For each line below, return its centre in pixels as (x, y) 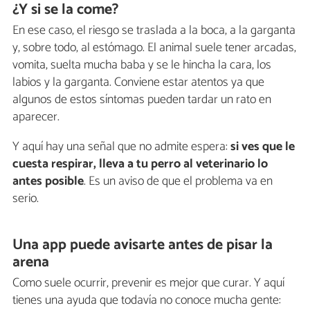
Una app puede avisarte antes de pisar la (143, 245)
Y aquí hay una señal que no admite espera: (121, 146)
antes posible (48, 181)
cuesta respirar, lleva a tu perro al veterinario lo (140, 164)
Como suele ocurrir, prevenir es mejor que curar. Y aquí (148, 283)
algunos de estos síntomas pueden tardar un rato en (142, 99)
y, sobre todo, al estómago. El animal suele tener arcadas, (154, 47)
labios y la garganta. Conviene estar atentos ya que (138, 82)
